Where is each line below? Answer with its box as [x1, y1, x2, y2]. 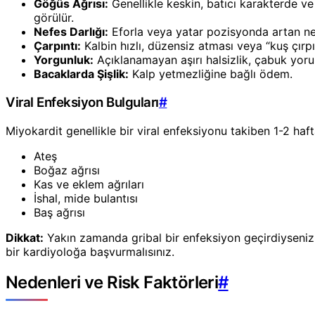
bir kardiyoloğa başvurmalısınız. [6, 244, 174, 259]
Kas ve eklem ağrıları [34, 176, 144, 191]
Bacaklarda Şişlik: [34, 67, 129, 82]
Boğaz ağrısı [34, 162, 100, 177]
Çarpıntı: [34, 39, 81, 53]
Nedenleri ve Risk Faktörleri [6, 272, 219, 293]
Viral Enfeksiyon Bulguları [6, 94, 159, 110]
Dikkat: [6, 230, 44, 245]
